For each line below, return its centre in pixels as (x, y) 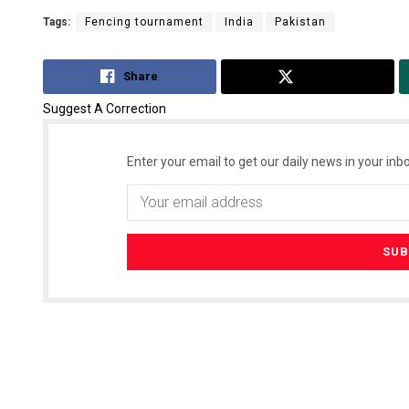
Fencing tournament (144, 22)
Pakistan (300, 22)
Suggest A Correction (105, 108)
